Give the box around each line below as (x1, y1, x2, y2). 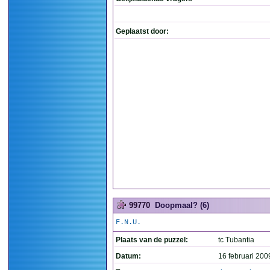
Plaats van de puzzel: (116, 236, 188, 244)
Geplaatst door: (116, 27, 169, 36)
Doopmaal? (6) (155, 201, 209, 210)
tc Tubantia (218, 236, 254, 244)
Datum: (116, 252, 141, 260)
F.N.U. (116, 218, 141, 227)
